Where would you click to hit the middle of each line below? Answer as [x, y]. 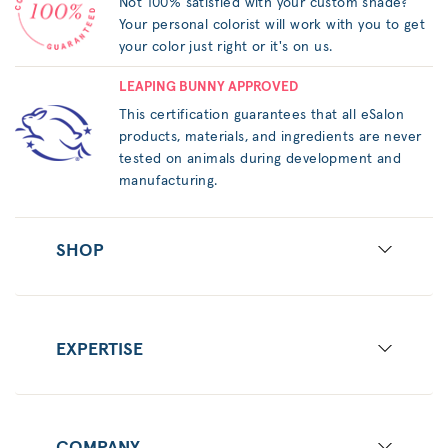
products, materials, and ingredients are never [270, 136]
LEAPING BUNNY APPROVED [208, 86]
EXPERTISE [99, 349]
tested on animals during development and [260, 158]
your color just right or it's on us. [226, 46]
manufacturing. [168, 180]
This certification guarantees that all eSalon [261, 114]
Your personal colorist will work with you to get [272, 24]
